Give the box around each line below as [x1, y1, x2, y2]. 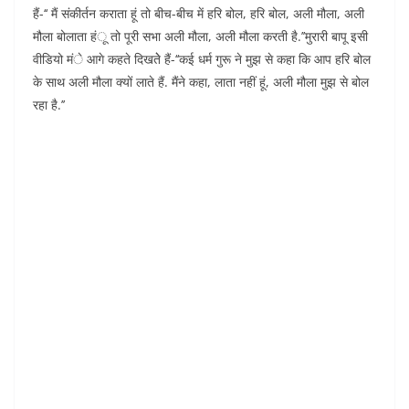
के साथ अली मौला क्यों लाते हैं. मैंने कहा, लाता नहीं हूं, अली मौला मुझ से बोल [33, 73, 369, 91]
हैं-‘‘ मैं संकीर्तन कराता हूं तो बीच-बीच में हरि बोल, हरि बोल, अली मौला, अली [33, 5, 364, 23]
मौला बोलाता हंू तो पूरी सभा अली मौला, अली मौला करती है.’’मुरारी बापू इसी [33, 27, 368, 46]
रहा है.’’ [33, 96, 65, 114]
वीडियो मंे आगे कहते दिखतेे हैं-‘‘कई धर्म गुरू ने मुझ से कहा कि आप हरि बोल [33, 50, 371, 68]
